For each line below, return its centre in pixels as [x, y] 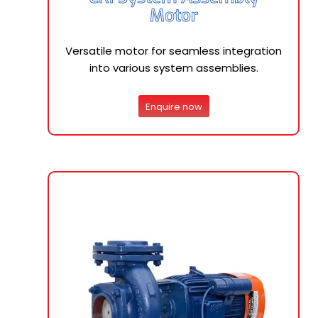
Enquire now [174, 106]
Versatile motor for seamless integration [174, 51]
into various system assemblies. [174, 68]
